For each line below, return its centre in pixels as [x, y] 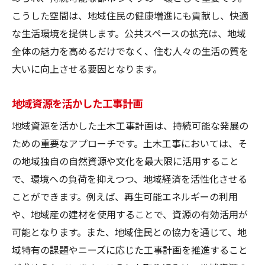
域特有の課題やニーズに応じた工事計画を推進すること [130, 249]
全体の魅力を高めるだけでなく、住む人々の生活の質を [130, 51]
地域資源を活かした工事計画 [77, 103]
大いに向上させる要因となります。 [87, 68]
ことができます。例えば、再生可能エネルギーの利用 [125, 196]
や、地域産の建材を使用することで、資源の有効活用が [130, 214]
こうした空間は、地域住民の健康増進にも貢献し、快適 [130, 15]
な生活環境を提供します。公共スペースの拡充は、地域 [129, 33]
